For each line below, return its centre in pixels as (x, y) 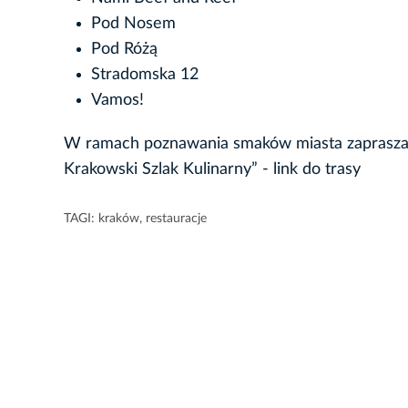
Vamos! (117, 100)
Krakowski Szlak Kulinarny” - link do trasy (212, 169)
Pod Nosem (133, 23)
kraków (119, 218)
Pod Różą (124, 49)
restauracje (176, 218)
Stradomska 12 (145, 74)
